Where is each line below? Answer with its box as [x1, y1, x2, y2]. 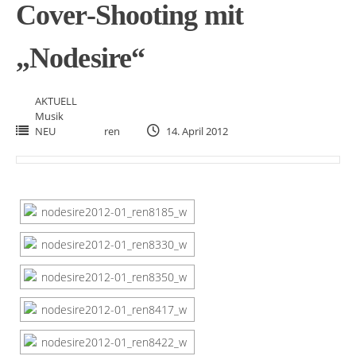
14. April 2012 [164, 124, 228, 139]
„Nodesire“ [16, 42, 145, 75]
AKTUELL [35, 94, 77, 109]
